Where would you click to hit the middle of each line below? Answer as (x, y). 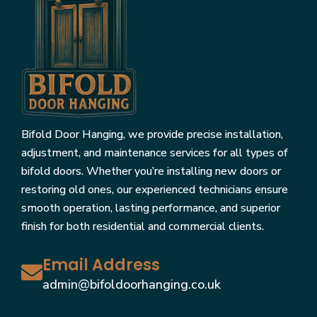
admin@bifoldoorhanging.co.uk (132, 284)
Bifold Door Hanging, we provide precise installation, (152, 134)
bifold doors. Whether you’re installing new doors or (151, 171)
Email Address (101, 265)
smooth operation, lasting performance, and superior (151, 208)
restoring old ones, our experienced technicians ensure (155, 189)
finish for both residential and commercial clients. (143, 226)
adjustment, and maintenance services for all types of (155, 152)
